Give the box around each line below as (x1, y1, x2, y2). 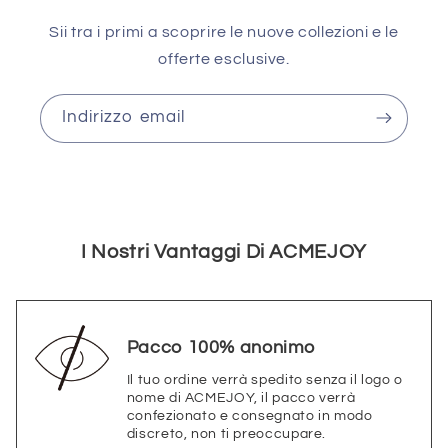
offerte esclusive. (158, 50, 290, 67)
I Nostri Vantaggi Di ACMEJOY (81, 241, 367, 262)
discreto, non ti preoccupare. (126, 426, 327, 441)
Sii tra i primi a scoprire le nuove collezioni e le (49, 23, 399, 40)
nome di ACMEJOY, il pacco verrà (126, 390, 356, 405)
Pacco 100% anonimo (126, 337, 316, 357)
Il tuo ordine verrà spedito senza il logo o (126, 372, 403, 387)
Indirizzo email (62, 108, 185, 127)
